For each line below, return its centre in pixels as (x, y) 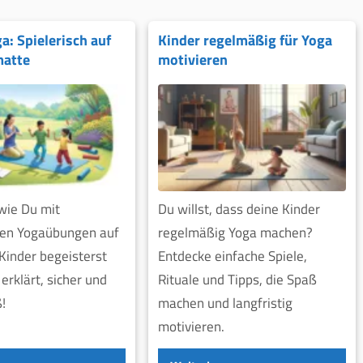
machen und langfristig (225, 303)
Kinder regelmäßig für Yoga (245, 41)
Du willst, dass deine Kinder (239, 209)
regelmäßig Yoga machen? (235, 233)
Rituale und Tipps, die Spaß (237, 280)
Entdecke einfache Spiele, (232, 256)
